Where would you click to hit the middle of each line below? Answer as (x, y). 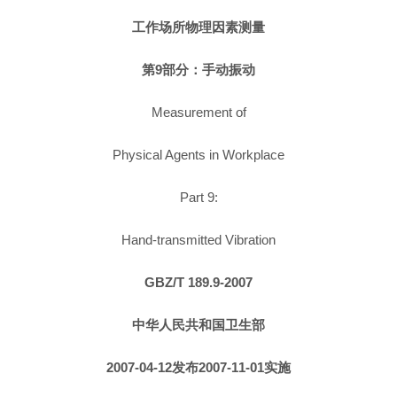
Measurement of (198, 112)
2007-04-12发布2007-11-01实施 (198, 367)
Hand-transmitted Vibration (198, 240)
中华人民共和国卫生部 (198, 325)
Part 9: (198, 197)
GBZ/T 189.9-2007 (198, 282)
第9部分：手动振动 (198, 70)
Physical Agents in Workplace (198, 155)
